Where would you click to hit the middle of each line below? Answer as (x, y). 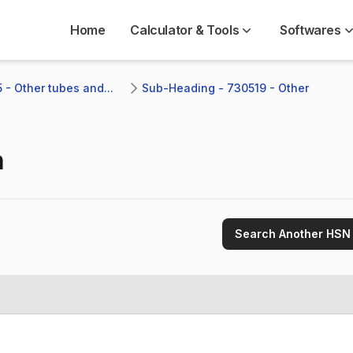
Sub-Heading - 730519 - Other (227, 88)
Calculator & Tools (185, 30)
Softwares (310, 30)
